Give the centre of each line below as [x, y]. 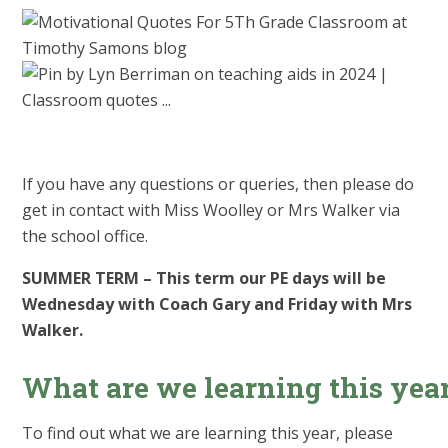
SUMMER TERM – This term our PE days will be [204, 278]
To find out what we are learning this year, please [208, 433]
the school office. [85, 236]
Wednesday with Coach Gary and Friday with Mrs [217, 304]
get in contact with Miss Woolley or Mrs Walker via [211, 210]
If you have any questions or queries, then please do [218, 184]
